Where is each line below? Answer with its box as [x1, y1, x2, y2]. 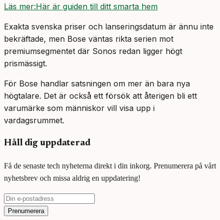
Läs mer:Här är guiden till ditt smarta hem [4, 1, 158, 12]
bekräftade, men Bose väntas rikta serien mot [4, 34, 173, 44]
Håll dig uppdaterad [4, 138, 90, 148]
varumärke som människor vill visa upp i [4, 103, 155, 113]
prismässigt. [4, 58, 47, 69]
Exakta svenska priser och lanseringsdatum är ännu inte [4, 22, 214, 32]
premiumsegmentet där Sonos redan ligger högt [4, 46, 182, 56]
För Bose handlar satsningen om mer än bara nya [4, 79, 190, 89]
